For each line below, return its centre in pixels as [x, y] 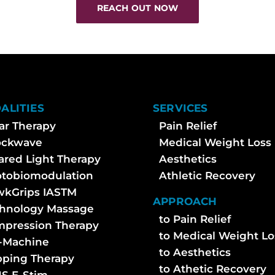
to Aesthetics [195, 252]
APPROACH [185, 201]
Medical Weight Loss [215, 142]
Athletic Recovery [207, 175]
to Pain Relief [195, 219]
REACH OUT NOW [137, 8]
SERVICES [180, 108]
